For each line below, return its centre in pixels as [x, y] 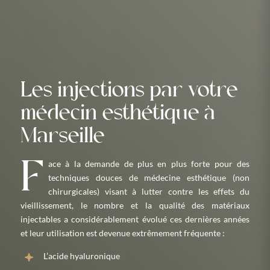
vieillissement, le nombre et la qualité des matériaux [135, 205]
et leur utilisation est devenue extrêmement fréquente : [123, 233]
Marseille [62, 137]
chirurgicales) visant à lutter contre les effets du [149, 191]
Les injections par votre [129, 91]
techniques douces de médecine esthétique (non [149, 177]
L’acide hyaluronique [82, 256]
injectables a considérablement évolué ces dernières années [135, 219]
